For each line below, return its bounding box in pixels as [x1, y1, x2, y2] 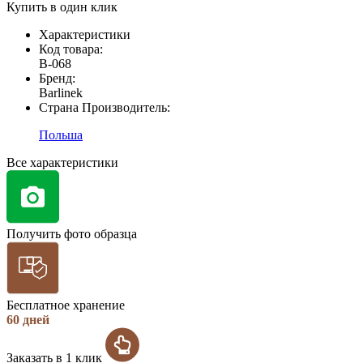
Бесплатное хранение [6, 297, 125, 312]
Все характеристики [6, 155, 118, 169]
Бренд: [39, 70, 75, 85]
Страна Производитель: [39, 100, 170, 114]
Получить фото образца [6, 226, 137, 241]
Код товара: [39, 41, 103, 56]
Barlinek [39, 85, 83, 100]
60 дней [6, 312, 49, 327]
